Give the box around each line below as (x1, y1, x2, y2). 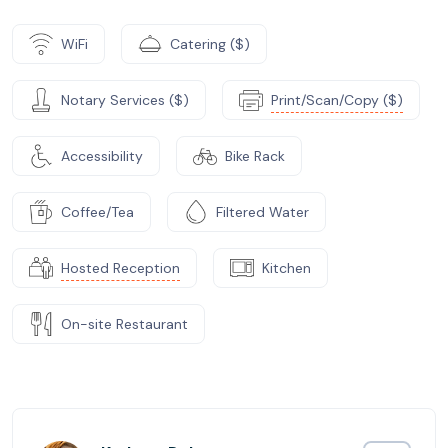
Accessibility (61, 146, 143, 165)
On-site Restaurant (61, 314, 188, 333)
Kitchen (262, 258, 311, 277)
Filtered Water (216, 202, 309, 221)
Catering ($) (170, 34, 250, 53)
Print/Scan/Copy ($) (271, 90, 403, 109)
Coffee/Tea (61, 202, 134, 221)
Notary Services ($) (61, 90, 189, 109)
